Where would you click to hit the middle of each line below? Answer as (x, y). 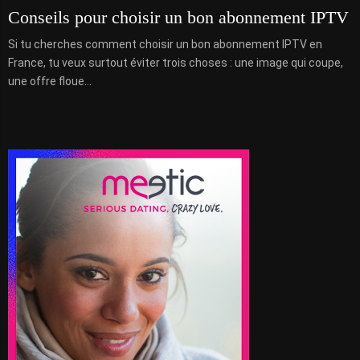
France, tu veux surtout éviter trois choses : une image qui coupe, (176, 63)
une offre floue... (50, 82)
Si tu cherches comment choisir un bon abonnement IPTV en (165, 45)
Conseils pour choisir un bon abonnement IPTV (178, 18)
